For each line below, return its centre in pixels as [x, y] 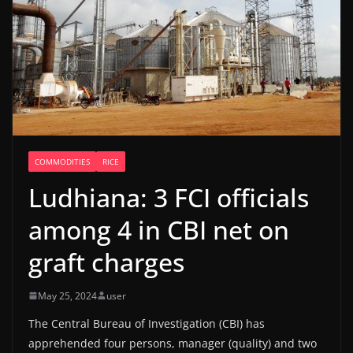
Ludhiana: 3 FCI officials [169, 197]
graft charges [106, 262]
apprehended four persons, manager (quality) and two [173, 343]
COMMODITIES [62, 161]
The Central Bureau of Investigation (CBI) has [147, 323]
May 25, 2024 [67, 295]
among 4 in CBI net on [159, 229]
